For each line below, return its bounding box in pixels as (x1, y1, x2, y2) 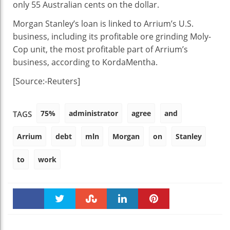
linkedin (109, 216, 136, 225)
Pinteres (140, 216, 167, 225)
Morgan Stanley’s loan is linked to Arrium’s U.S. (13, 18, 194, 29)
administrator (69, 108, 118, 118)
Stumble (77, 216, 105, 225)
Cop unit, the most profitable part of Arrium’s (13, 44, 188, 55)
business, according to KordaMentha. (13, 56, 158, 68)
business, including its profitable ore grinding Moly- (13, 31, 211, 42)
